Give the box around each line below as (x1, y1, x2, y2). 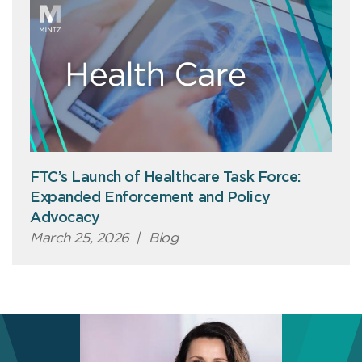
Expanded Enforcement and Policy (30, 191, 271, 206)
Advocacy (30, 211, 100, 226)
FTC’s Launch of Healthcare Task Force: (30, 170, 301, 186)
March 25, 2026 (30, 231, 130, 246)
